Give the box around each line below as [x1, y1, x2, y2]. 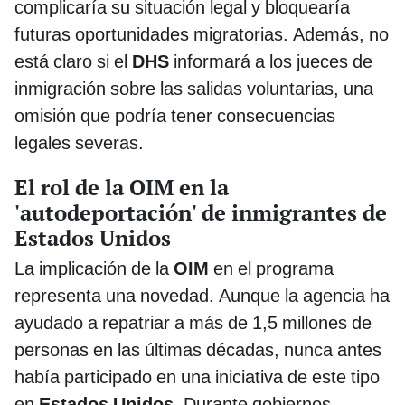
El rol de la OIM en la [14, 172, 229, 202]
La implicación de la [14, 257, 174, 279]
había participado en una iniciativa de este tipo [14, 365, 380, 388]
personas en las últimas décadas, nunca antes [14, 338, 381, 361]
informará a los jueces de [174, 50, 372, 72]
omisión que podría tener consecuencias [14, 104, 335, 127]
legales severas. [14, 131, 144, 154]
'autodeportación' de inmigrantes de [14, 197, 387, 227]
